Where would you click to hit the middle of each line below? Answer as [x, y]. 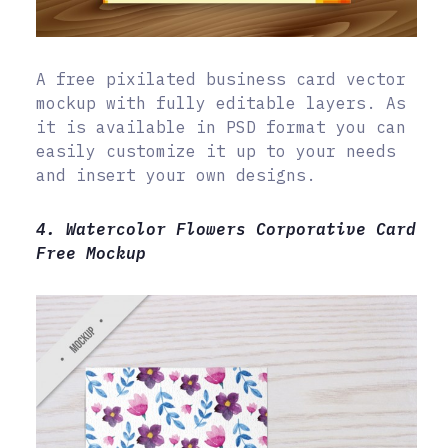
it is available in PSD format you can [221, 127]
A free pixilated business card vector [221, 79]
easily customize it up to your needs [216, 151]
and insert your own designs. [176, 175]
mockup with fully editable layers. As [221, 103]
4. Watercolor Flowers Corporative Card [226, 229]
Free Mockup [91, 253]
